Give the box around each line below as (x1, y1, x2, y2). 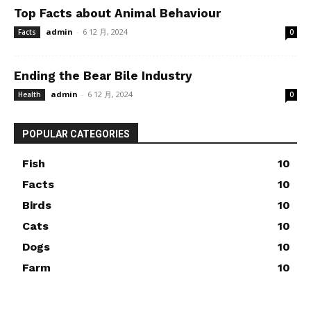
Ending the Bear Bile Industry (14, 69, 192, 83)
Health (18, 90, 41, 100)
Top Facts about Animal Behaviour (14, 6, 221, 21)
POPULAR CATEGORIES (22, 128, 130, 140)
